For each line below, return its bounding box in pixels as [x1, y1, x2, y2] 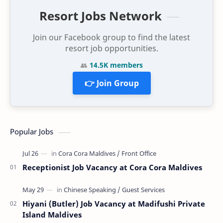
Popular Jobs [10, 126, 53, 137]
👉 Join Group [84, 78, 139, 89]
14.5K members [89, 60, 143, 70]
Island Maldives [22, 210, 82, 220]
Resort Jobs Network [39, 7, 162, 24]
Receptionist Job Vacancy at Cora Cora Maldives [22, 162, 202, 173]
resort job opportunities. [65, 42, 158, 54]
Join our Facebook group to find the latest [33, 31, 190, 43]
